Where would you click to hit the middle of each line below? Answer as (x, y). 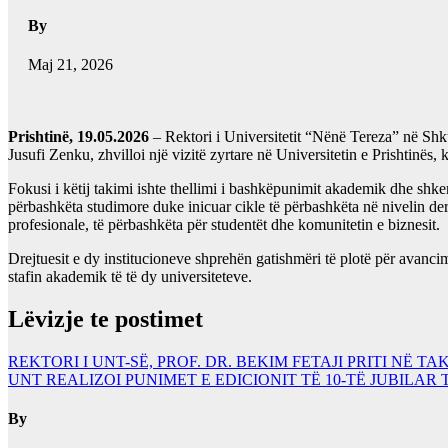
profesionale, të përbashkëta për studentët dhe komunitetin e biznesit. (224, 225)
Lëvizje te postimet (105, 318)
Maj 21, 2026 (70, 65)
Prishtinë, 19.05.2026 (80, 137)
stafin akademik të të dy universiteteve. (130, 277)
